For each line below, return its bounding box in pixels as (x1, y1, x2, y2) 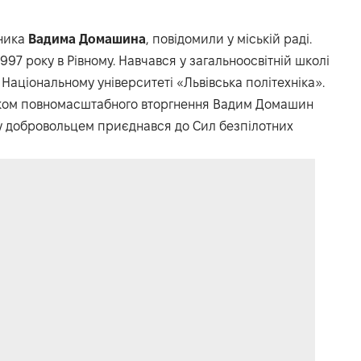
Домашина (79, 31, 146, 46)
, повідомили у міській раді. (146, 31, 312, 46)
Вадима (28, 31, 76, 46)
